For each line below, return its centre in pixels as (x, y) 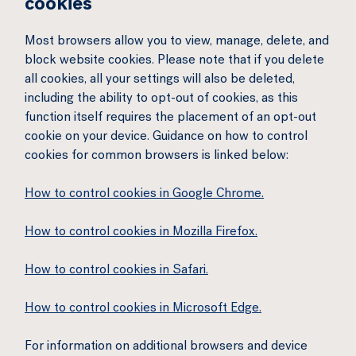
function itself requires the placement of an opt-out (170, 118)
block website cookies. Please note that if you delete (174, 61)
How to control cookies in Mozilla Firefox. (141, 233)
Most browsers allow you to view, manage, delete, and (177, 42)
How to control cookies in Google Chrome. (144, 195)
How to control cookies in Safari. (116, 271)
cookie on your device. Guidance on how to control (166, 137)
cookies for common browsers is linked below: (157, 157)
